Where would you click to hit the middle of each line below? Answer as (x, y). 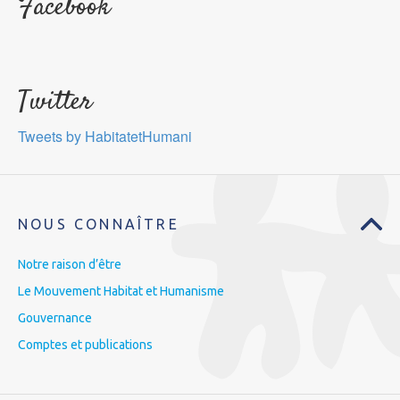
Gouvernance (55, 317)
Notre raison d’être (70, 264)
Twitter (55, 102)
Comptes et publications (85, 344)
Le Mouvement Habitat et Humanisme (121, 291)
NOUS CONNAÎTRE (99, 224)
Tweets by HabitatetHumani (105, 136)
